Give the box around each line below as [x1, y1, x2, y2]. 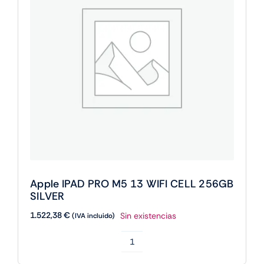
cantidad [131, 26, 166, 37]
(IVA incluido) [71, 211, 115, 221]
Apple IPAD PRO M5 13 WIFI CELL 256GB [29, 177, 234, 192]
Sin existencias [120, 210, 176, 221]
